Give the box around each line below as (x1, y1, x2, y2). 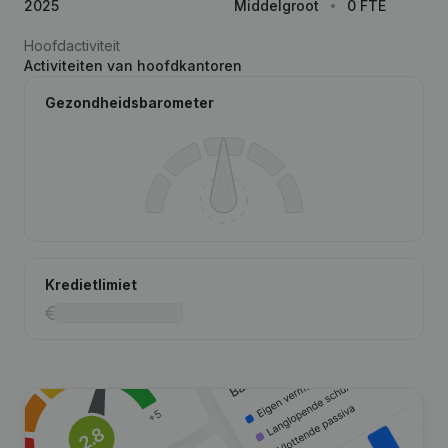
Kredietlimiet (45, 276, 137, 293)
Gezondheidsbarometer (45, 94, 214, 111)
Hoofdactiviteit (24, 37, 120, 54)
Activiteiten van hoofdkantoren (24, 57, 242, 74)
